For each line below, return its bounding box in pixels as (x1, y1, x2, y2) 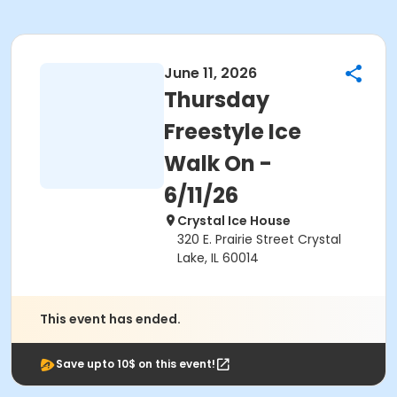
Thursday (164, 85, 269, 114)
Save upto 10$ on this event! (56, 356, 215, 371)
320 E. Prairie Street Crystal (177, 230, 341, 248)
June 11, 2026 (164, 63, 257, 83)
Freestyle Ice (164, 117, 301, 146)
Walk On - (164, 149, 272, 178)
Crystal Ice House (177, 212, 291, 230)
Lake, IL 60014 (177, 249, 259, 267)
